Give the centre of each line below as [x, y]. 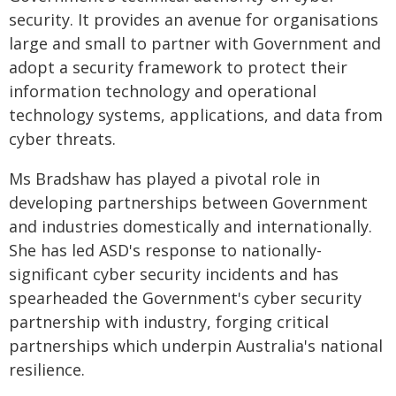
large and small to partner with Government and [195, 43]
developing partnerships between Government [188, 202]
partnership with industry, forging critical [169, 322]
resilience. [47, 369]
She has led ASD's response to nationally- [165, 250]
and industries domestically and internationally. [190, 226]
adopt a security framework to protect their [178, 67]
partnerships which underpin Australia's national [196, 346]
